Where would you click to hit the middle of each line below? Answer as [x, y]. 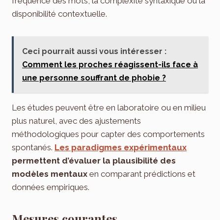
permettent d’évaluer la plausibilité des [94, 160]
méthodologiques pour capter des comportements [108, 134]
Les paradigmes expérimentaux [121, 147]
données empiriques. [51, 187]
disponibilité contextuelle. [59, 14]
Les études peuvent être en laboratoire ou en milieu [109, 107]
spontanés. [33, 147]
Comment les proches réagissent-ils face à [110, 64]
